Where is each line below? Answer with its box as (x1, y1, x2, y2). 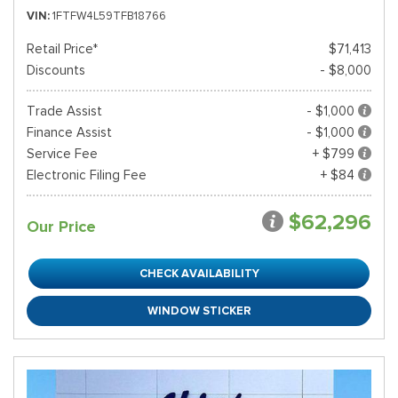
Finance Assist (27, 124, 112, 140)
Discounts (27, 62, 85, 78)
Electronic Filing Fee (27, 167, 147, 183)
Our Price (27, 217, 96, 236)
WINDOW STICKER (147, 303, 251, 318)
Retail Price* (27, 41, 98, 57)
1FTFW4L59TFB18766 (52, 8, 166, 23)
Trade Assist (27, 103, 102, 119)
